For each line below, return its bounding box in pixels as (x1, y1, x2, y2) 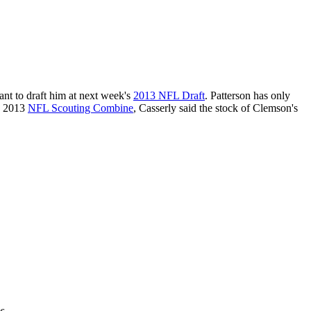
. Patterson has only (205, 90, 290, 102)
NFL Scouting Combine (28, 102, 133, 115)
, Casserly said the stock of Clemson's (133, 102, 298, 115)
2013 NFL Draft (133, 90, 205, 102)
